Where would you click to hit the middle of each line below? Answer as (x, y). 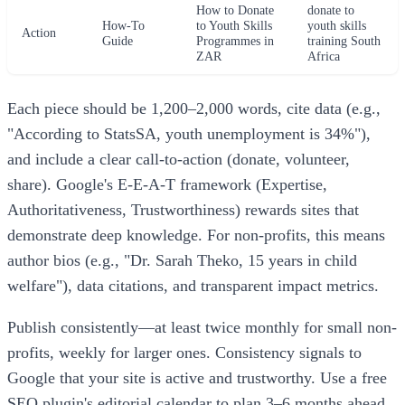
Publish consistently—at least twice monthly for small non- (202, 328)
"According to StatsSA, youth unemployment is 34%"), (189, 134)
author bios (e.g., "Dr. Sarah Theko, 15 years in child (182, 261)
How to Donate (235, 10)
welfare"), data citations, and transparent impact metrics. (193, 286)
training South (344, 41)
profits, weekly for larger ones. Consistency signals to (184, 353)
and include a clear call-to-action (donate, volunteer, (179, 160)
